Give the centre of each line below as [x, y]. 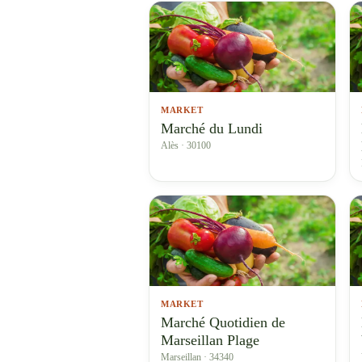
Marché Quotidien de [223, 322]
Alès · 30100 [186, 145]
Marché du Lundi [212, 128]
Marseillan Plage [210, 340]
